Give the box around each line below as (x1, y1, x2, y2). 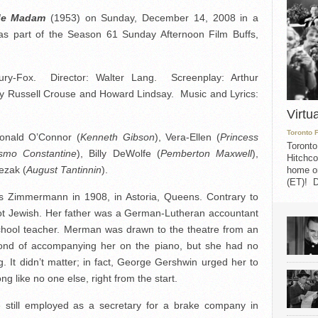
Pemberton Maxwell (160, 148, 253, 159)
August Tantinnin (26, 164, 102, 175)
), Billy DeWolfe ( (77, 148, 160, 159)
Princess (220, 131, 259, 143)
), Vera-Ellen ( (154, 131, 221, 143)
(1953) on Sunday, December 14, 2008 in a (50, 12, 259, 23)
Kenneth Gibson (80, 131, 155, 143)
